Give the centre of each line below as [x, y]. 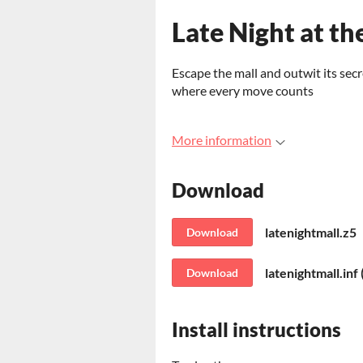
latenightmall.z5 [311, 232]
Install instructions [256, 329]
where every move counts [243, 90]
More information [222, 140]
